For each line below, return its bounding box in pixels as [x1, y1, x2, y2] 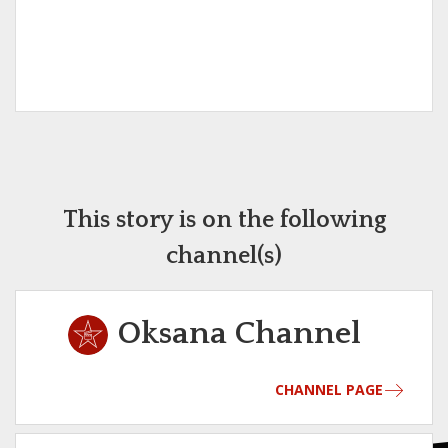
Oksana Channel [117, 316, 361, 352]
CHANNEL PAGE [275, 380, 383, 400]
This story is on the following [62, 207, 386, 234]
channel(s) [166, 243, 282, 270]
